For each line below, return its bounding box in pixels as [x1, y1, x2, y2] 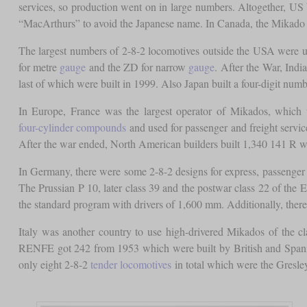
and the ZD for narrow [86, 60, 189, 75]
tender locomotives [90, 257, 171, 272]
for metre [18, 60, 60, 75]
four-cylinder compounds [18, 120, 126, 135]
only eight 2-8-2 [18, 257, 90, 272]
